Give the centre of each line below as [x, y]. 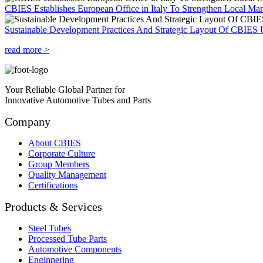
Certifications [53, 186]
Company [28, 122]
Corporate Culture [62, 154]
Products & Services [53, 207]
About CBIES [55, 143]
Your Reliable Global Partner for [65, 90]
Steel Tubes [50, 228]
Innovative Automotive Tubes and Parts [78, 100]
